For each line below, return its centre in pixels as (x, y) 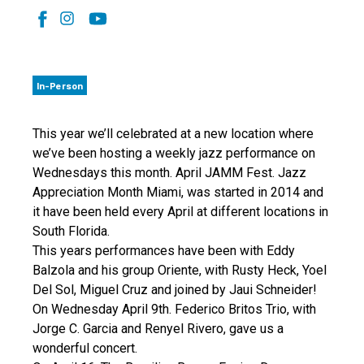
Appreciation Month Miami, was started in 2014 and (178, 193)
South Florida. (71, 232)
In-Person (60, 86)
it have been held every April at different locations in (180, 212)
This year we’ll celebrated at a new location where (173, 134)
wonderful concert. (85, 349)
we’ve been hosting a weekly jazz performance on (174, 154)
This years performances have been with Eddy (164, 251)
